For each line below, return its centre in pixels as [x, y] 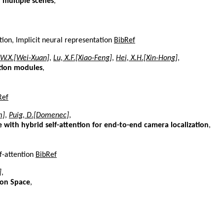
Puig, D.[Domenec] [39, 115]
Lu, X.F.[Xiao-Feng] [83, 58]
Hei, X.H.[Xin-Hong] [147, 58]
